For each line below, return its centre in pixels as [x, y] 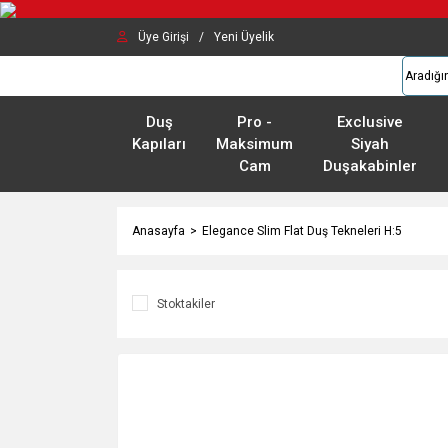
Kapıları [159, 144]
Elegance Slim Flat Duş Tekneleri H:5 [302, 231]
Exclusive [370, 122]
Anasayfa [158, 231]
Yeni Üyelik [244, 37]
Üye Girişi [163, 37]
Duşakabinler [370, 166]
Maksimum [254, 144]
